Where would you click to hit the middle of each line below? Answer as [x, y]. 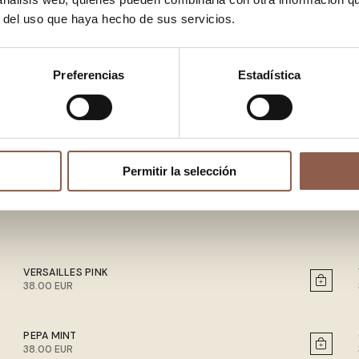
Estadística [269, 75]
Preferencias [89, 75]
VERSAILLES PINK [66, 273]
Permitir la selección [179, 171]
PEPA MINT [50, 336]
